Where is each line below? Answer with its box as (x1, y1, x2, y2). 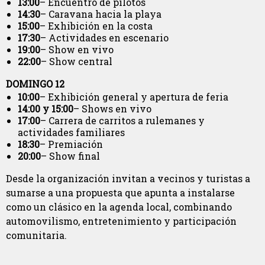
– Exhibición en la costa (40, 20, 153, 33)
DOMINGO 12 (6, 77, 64, 91)
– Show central (41, 55, 112, 68)
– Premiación (40, 138, 103, 151)
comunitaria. (6, 229, 67, 242)
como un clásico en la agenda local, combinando (6, 201, 232, 214)
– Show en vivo (40, 43, 114, 56)
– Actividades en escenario (40, 31, 169, 44)
